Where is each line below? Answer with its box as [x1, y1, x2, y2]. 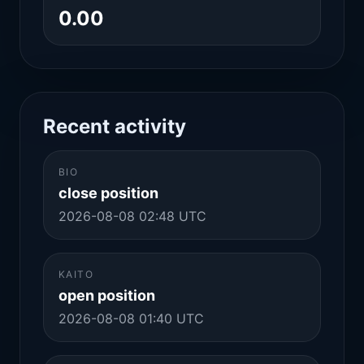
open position [58, 287, 155, 304]
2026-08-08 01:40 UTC [58, 310, 204, 327]
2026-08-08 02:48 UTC [58, 208, 206, 224]
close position [58, 184, 158, 201]
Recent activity [43, 115, 186, 138]
